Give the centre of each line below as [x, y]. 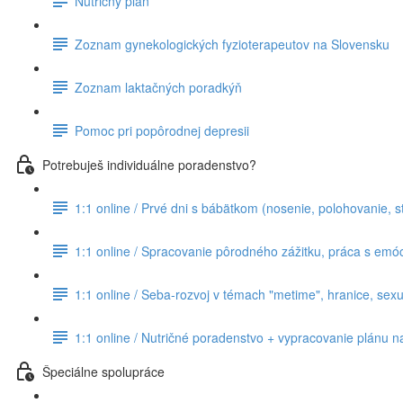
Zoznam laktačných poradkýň [158, 87]
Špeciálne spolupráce [103, 371]
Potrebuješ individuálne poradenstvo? [149, 164]
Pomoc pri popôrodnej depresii [162, 130]
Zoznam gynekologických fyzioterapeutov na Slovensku [232, 44]
